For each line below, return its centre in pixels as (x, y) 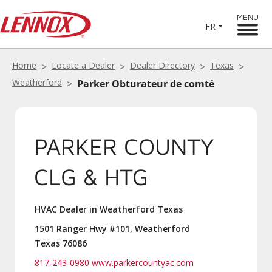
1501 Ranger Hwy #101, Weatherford (112, 229)
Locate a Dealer (83, 65)
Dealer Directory (162, 65)
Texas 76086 (61, 243)
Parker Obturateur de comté (146, 84)
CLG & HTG (91, 176)
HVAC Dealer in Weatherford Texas (109, 209)
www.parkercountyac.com (143, 263)
